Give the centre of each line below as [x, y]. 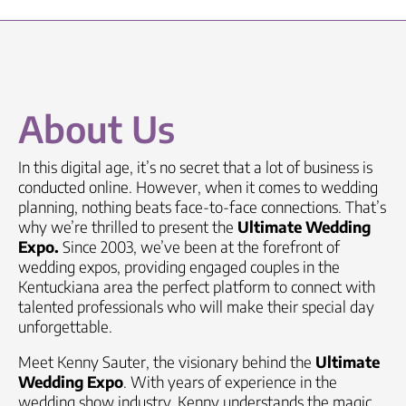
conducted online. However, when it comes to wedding [198, 187]
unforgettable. [65, 326]
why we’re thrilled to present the [128, 227]
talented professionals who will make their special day [196, 306]
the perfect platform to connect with [254, 286]
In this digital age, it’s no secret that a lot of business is [195, 167]
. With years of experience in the [230, 382]
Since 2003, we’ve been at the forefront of [199, 246]
